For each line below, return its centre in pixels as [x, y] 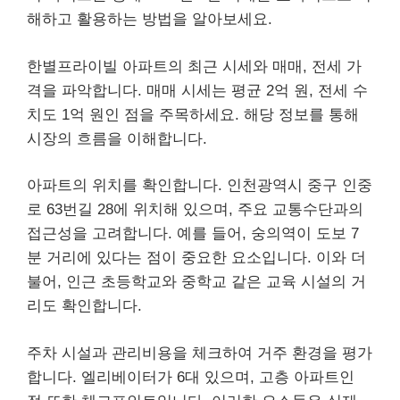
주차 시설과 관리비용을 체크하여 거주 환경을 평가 [200, 353]
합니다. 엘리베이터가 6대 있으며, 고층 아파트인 [191, 377]
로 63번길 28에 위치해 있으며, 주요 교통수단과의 [195, 209]
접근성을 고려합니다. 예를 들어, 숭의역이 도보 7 [193, 233]
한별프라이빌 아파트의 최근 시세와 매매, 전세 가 [194, 66]
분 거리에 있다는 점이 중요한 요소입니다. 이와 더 [196, 258]
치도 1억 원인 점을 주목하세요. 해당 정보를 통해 [193, 114]
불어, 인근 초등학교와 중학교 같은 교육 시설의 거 [196, 282]
